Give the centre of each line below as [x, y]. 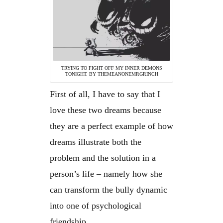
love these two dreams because [106, 110]
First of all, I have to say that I [105, 94]
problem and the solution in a [103, 158]
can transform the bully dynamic [109, 189]
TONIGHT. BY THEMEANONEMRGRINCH [111, 74]
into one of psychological [96, 205]
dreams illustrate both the [96, 142]
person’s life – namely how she [106, 173]
